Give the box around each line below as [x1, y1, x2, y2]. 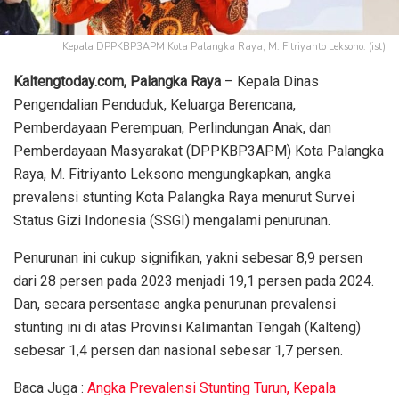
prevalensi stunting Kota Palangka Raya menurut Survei [13, 188, 354, 206]
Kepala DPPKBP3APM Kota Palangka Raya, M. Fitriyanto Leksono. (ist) [62, 39, 386, 53]
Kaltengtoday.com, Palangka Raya [13, 72, 221, 90]
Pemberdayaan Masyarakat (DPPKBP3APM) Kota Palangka [13, 142, 384, 159]
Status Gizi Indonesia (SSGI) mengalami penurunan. [13, 211, 330, 229]
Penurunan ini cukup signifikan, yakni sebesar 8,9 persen [13, 248, 362, 266]
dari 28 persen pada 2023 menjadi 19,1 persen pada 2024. [13, 272, 374, 289]
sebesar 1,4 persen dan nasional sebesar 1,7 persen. [13, 341, 343, 359]
